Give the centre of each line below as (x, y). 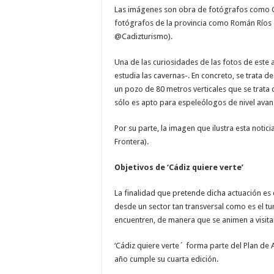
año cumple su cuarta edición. (166, 259)
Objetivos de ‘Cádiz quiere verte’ (179, 167)
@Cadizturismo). (143, 36)
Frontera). (131, 141)
